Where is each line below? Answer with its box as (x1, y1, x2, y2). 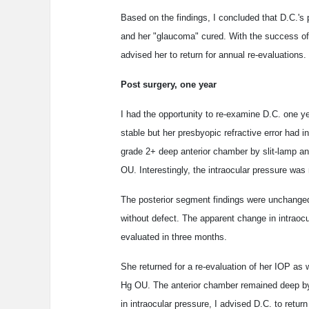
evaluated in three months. (121, 232, 227, 243)
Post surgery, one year (121, 79, 217, 90)
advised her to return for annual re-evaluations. (121, 50, 306, 61)
